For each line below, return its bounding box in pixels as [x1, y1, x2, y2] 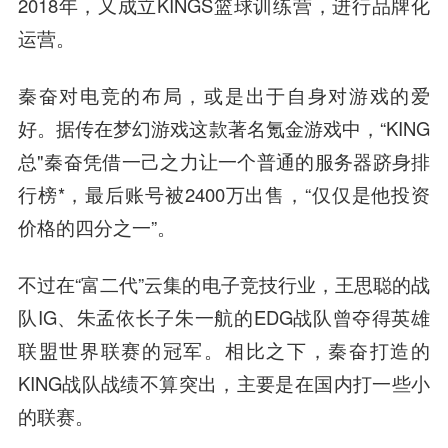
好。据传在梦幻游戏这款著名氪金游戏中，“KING [17, 114, 431, 141]
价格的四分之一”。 [17, 213, 176, 240]
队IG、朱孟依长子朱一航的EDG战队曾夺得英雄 [17, 303, 431, 330]
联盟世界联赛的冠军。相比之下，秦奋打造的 [17, 336, 431, 363]
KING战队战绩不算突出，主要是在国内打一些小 [17, 369, 431, 396]
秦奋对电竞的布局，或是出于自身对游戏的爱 [17, 81, 431, 108]
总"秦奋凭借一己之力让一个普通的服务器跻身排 [17, 147, 431, 174]
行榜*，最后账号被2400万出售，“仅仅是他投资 [17, 180, 431, 207]
